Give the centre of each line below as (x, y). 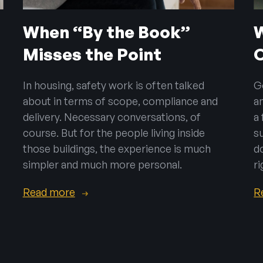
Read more (49, 192)
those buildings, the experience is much (117, 148)
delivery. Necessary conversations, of (112, 117)
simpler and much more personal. (102, 164)
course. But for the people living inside (114, 132)
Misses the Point (92, 54)
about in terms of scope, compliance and (120, 101)
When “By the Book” (106, 32)
